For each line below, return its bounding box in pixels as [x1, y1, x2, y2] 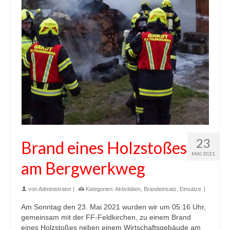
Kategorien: [84, 185, 115, 192]
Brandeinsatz [144, 185, 177, 192]
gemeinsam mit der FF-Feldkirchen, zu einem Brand [21, 213, 191, 221]
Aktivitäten [115, 185, 141, 192]
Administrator [39, 185, 71, 192]
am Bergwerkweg [21, 158, 145, 178]
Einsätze [180, 185, 201, 192]
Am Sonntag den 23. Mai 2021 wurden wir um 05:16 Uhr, [21, 202, 206, 211]
